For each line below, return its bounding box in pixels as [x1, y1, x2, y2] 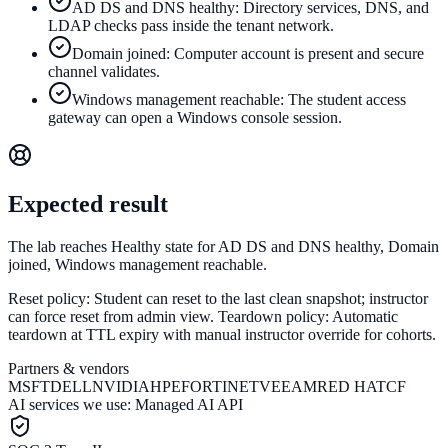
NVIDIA [92, 377, 150, 395]
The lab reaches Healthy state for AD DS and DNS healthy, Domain [8, 237, 439, 255]
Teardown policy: [214, 307, 332, 325]
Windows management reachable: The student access [72, 91, 406, 109]
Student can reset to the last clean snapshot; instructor [94, 289, 428, 307]
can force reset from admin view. [8, 307, 214, 325]
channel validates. [48, 63, 160, 81]
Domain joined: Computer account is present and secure [72, 45, 424, 63]
